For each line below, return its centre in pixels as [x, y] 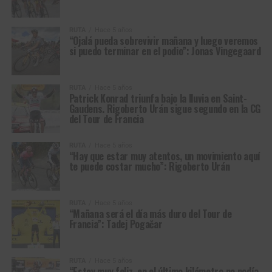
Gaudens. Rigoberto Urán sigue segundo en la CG [165, 109]
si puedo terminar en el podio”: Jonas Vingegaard [165, 51]
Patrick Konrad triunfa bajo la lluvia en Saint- [158, 98]
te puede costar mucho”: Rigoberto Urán [149, 166]
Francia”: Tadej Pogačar [116, 224]
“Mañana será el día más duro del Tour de [150, 214]
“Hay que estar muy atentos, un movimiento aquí [165, 156]
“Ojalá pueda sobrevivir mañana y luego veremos [163, 41]
